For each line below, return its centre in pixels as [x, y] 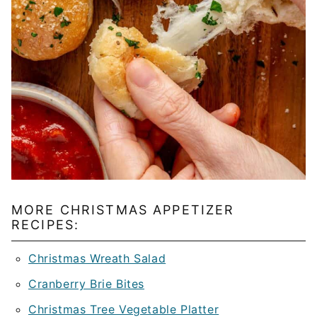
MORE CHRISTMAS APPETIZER [123, 209]
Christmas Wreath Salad [97, 258]
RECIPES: [46, 224]
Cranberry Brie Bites [86, 283]
